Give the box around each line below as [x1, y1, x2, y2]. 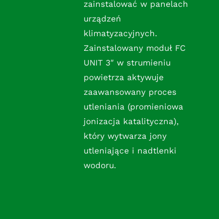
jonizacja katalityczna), [83, 116, 179, 127]
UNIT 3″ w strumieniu [83, 58, 171, 68]
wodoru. [83, 160, 116, 171]
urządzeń [83, 14, 121, 24]
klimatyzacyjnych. [83, 28, 157, 39]
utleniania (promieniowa [83, 102, 183, 112]
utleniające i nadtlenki [83, 146, 176, 156]
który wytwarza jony [83, 131, 167, 141]
